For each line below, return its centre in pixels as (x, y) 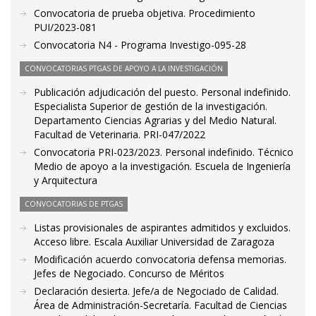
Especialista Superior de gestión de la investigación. (151, 106)
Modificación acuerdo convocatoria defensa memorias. (160, 259)
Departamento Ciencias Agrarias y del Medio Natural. (155, 120)
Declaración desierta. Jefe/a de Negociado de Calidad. (156, 291)
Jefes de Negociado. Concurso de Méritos (129, 273)
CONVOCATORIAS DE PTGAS (74, 204)
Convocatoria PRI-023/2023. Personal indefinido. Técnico (164, 152)
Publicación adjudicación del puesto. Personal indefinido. (162, 92)
